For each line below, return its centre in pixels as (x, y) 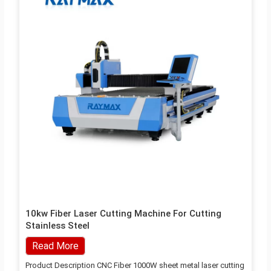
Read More (55, 246)
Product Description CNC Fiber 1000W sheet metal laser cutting (135, 265)
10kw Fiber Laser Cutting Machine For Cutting (123, 213)
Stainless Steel (57, 225)
